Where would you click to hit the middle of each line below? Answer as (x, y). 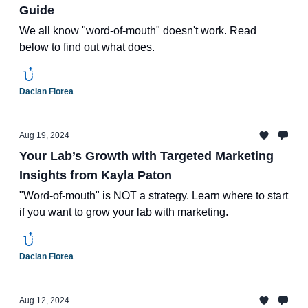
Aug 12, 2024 (44, 300)
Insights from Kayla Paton (96, 175)
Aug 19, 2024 (44, 135)
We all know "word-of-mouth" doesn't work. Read (138, 31)
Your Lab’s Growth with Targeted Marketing (146, 156)
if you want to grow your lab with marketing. (124, 212)
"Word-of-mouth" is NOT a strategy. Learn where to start (154, 196)
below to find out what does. (87, 47)
